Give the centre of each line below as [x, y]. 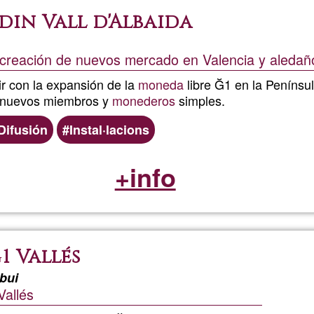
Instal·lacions [109, 129]
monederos [144, 100]
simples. [200, 100]
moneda [161, 84]
